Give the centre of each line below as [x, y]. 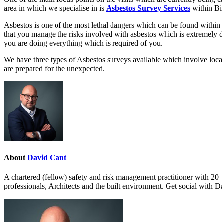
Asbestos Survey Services [148, 8]
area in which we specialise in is [55, 8]
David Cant [47, 158]
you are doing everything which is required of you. [83, 43]
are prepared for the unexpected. [54, 69]
